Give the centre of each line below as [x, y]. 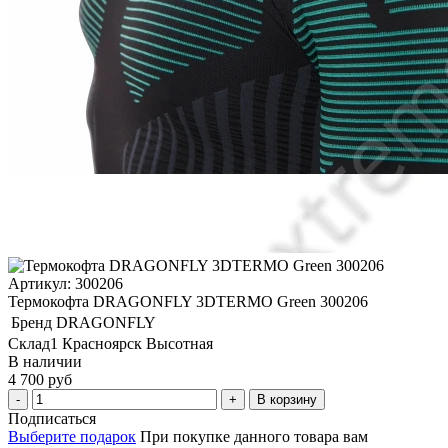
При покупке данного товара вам [254, 436]
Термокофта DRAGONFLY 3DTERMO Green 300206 [188, 301]
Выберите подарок [72, 436]
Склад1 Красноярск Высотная [110, 343]
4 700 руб [40, 379]
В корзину [287, 399]
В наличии [45, 361]
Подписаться [52, 418]
